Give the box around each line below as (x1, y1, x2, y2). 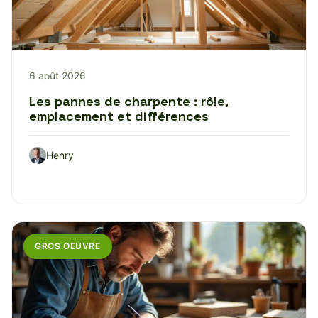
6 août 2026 (29, 70, 86, 82)
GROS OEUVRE (35, 241, 101, 252)
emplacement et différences (29, 108, 209, 125)
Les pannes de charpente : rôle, (29, 93, 228, 110)
